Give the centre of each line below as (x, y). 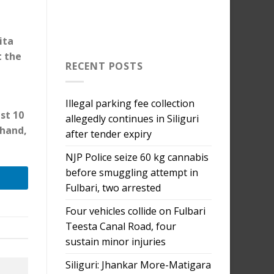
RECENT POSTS (104, 66)
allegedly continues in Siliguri (132, 118)
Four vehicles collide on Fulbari (135, 211)
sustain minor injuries (116, 241)
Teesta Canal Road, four (121, 226)
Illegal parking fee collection (130, 103)
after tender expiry (109, 134)
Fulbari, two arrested (113, 187)
